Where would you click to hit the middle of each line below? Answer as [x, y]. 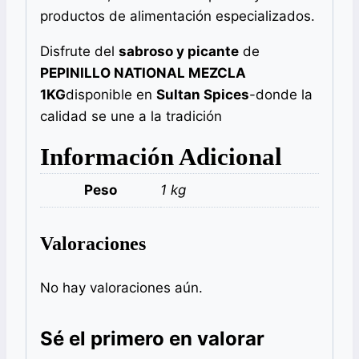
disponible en [111, 94]
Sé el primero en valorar [152, 339]
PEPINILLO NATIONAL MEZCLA [143, 73]
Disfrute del [79, 51]
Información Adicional [161, 156]
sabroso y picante [179, 51]
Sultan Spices [203, 94]
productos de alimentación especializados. [177, 16]
